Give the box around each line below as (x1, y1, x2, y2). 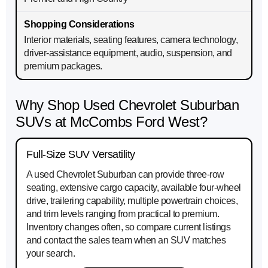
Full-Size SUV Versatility (26, 148, 135, 161)
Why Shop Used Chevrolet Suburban (16, 97, 239, 114)
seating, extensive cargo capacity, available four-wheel (26, 182, 241, 193)
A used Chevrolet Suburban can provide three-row (26, 169, 224, 180)
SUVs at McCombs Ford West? (16, 114, 207, 130)
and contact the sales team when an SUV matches (26, 235, 226, 246)
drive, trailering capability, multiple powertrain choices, (26, 196, 237, 206)
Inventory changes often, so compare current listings (26, 222, 230, 233)
